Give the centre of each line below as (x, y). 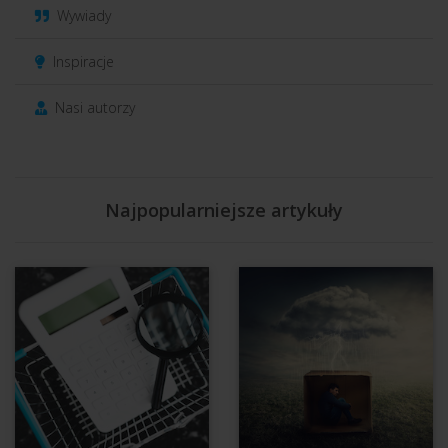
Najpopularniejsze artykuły (224, 210)
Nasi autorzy (93, 108)
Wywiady (82, 16)
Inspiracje (81, 62)
